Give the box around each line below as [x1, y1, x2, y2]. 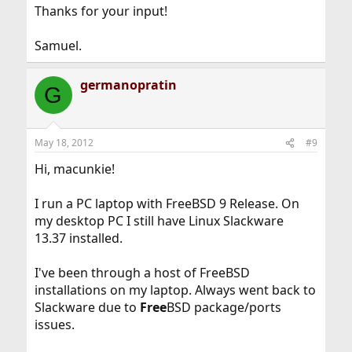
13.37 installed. [34, 229, 123, 247]
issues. [34, 316, 75, 334]
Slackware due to [34, 299, 140, 317]
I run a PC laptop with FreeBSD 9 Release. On [34, 195, 299, 213]
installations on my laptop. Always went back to [34, 281, 316, 299]
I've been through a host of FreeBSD [34, 264, 250, 282]
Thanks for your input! [34, 2, 167, 20]
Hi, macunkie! [34, 160, 115, 178]
